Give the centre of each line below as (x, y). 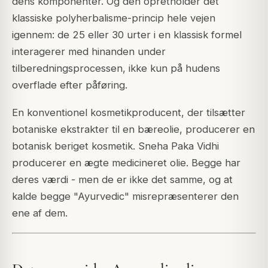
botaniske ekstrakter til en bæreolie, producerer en (133, 130)
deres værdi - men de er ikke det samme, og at (122, 180)
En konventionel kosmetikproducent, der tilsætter (129, 113)
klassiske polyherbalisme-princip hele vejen (114, 18)
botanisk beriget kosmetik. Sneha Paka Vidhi (115, 146)
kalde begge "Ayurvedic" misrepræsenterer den (125, 197)
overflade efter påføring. (70, 85)
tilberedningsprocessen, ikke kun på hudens (116, 68)
